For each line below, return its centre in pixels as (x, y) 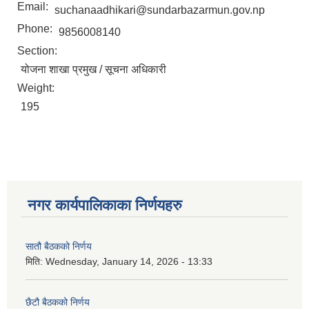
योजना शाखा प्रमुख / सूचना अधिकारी (93, 70)
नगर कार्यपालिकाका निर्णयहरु (105, 206)
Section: (39, 51)
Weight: (37, 88)
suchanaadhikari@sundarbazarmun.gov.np (160, 10)
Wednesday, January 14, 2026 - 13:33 (129, 262)
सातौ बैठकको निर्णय (59, 247)
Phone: (36, 29)
